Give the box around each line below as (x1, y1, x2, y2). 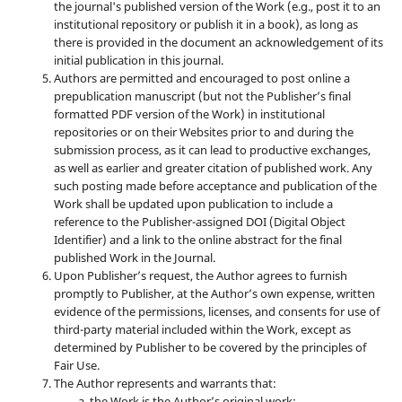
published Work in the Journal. (53, 249, 215, 266)
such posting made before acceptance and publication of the (53, 177, 377, 194)
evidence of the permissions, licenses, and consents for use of (53, 302, 380, 319)
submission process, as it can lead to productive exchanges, (53, 141, 371, 158)
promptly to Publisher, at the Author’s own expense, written (53, 284, 375, 301)
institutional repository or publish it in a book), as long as (53, 15, 358, 32)
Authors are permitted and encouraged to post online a (53, 69, 350, 86)
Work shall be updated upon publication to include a (53, 195, 333, 212)
